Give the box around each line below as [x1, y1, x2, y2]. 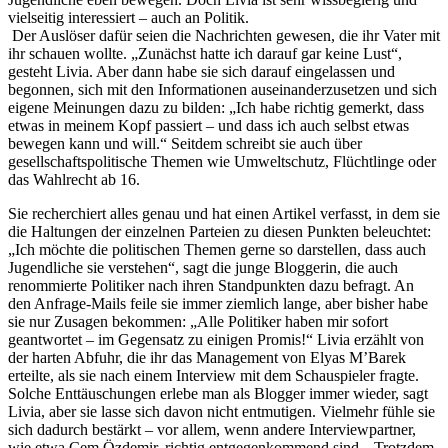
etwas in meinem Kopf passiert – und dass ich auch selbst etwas [8, 117, 409, 135]
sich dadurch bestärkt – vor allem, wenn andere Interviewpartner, [8, 421, 416, 439]
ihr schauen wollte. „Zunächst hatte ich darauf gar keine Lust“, [8, 45, 402, 63]
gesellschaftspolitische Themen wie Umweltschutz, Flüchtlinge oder [8, 153, 436, 171]
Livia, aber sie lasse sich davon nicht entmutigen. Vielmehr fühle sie [8, 403, 435, 421]
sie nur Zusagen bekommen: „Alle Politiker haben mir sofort [8, 313, 388, 331]
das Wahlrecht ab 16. [8, 171, 140, 189]
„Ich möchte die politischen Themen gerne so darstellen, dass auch [8, 241, 426, 259]
